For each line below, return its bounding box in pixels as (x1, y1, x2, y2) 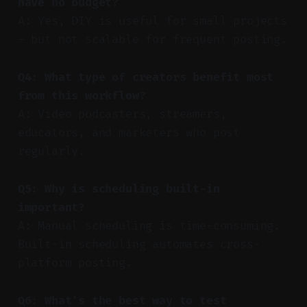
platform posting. (17, 255, 132, 270)
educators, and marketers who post (17, 125, 241, 140)
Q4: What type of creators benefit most (17, 69, 274, 84)
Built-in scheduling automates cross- (17, 236, 260, 251)
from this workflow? (17, 88, 146, 103)
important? (17, 199, 86, 214)
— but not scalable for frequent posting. (17, 32, 287, 47)
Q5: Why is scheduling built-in (17, 181, 220, 196)
